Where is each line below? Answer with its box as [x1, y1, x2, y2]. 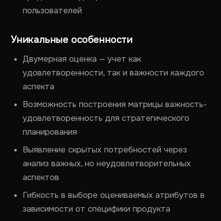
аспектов [23, 172, 60, 183]
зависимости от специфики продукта [23, 204, 171, 214]
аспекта [23, 81, 55, 92]
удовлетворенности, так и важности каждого [23, 68, 205, 78]
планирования [23, 127, 77, 137]
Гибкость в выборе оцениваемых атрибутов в [23, 190, 205, 200]
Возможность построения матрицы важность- [23, 99, 207, 110]
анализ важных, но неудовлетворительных [23, 158, 191, 169]
